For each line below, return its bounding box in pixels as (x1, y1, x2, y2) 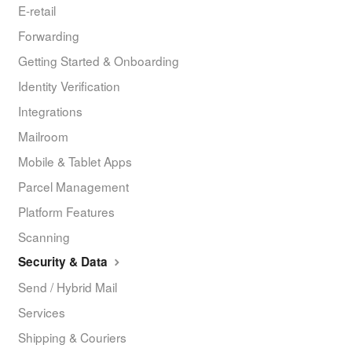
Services (18, 303, 65, 321)
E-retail (18, 2, 56, 20)
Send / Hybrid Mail (18, 278, 117, 296)
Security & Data (18, 253, 111, 271)
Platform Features (18, 203, 115, 221)
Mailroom (18, 127, 68, 145)
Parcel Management (18, 178, 129, 196)
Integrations (18, 102, 82, 120)
